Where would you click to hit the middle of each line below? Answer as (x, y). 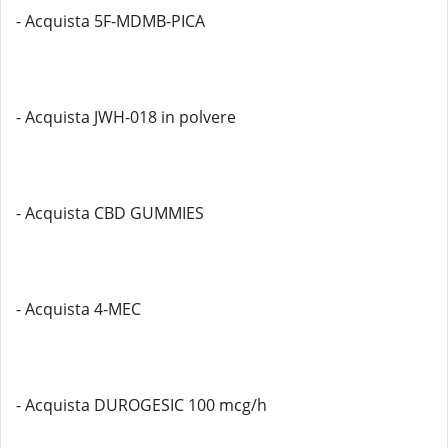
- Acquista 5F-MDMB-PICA (110, 21)
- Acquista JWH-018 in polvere (126, 117)
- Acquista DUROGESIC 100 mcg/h (141, 405)
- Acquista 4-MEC (78, 309)
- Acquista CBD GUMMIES (110, 213)
